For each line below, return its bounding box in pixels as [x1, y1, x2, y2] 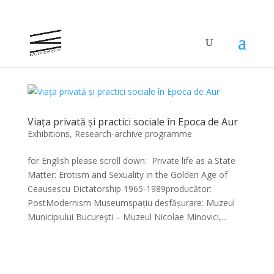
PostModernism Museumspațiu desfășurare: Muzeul [27, 197, 235, 209]
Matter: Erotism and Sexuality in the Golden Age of [27, 169, 228, 180]
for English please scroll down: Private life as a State [27, 155, 235, 166]
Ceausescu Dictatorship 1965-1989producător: [27, 183, 212, 194]
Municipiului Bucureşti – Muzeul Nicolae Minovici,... [27, 211, 227, 223]
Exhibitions [27, 128, 70, 139]
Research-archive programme [74, 128, 192, 139]
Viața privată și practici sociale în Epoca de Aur [27, 115, 238, 128]
